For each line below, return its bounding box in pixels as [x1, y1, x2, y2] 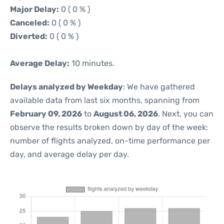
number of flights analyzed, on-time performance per [10, 136, 210, 145]
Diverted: [10, 31, 47, 41]
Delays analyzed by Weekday [10, 82, 123, 91]
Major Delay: [10, 4, 59, 14]
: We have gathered [123, 82, 195, 91]
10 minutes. [69, 58, 114, 68]
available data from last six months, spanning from [10, 95, 199, 105]
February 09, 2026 [10, 109, 82, 118]
